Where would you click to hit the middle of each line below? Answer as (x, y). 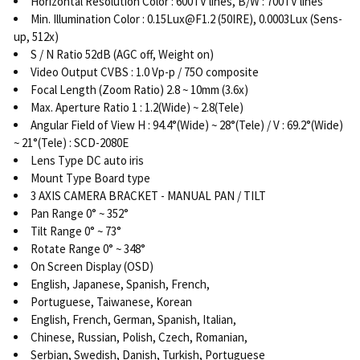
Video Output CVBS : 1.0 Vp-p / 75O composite (144, 72)
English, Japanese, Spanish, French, (121, 284)
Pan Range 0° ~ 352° (79, 214)
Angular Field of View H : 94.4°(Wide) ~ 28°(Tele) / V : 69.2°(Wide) (186, 125)
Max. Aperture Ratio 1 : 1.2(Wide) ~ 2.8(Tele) (137, 108)
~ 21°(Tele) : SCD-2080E (71, 143)
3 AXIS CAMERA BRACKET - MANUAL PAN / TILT (148, 196)
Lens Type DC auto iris (87, 161)
